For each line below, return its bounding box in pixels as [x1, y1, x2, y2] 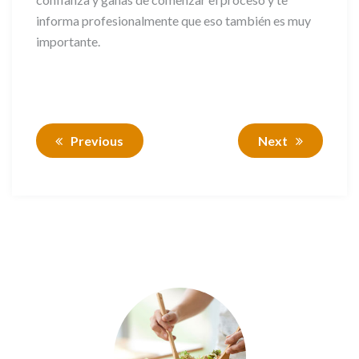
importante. [36, 34, 100, 49]
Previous [71, 133, 123, 148]
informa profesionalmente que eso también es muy [36, 13, 311, 28]
